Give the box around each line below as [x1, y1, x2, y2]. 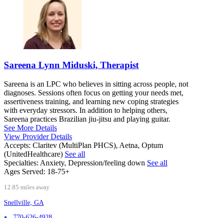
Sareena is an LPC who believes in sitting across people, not [4, 79, 188, 88]
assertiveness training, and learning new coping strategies [4, 97, 179, 106]
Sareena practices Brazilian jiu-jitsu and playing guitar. [4, 114, 170, 123]
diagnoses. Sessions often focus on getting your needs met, [4, 88, 183, 97]
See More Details [4, 123, 57, 132]
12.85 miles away [4, 183, 50, 191]
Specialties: [4, 158, 38, 167]
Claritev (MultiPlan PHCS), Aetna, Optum [33, 141, 163, 149]
